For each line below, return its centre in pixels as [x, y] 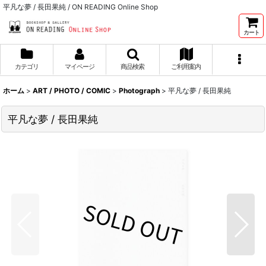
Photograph [139, 91]
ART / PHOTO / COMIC [72, 91]
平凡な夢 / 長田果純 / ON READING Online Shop [80, 7]
